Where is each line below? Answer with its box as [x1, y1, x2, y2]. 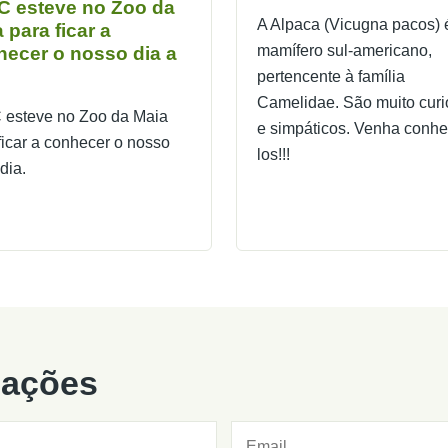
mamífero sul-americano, [257, 41, 432, 59]
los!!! [257, 145, 290, 163]
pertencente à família [257, 67, 405, 85]
